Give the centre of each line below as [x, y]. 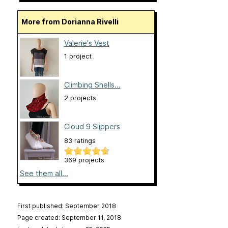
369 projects [84, 160]
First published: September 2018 [66, 206]
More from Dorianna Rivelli [73, 22]
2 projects [80, 98]
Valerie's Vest [87, 43]
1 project [78, 56]
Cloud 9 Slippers [92, 127]
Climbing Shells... [92, 85]
